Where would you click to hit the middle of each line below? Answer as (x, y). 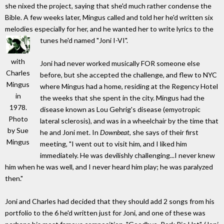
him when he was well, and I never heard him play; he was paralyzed (109, 167)
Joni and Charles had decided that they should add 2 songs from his (110, 201)
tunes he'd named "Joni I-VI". (84, 40)
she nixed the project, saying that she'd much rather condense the (108, 6)
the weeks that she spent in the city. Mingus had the (122, 98)
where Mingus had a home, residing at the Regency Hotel (129, 86)
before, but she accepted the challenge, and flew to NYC (128, 75)
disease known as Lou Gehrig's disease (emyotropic (120, 109)
